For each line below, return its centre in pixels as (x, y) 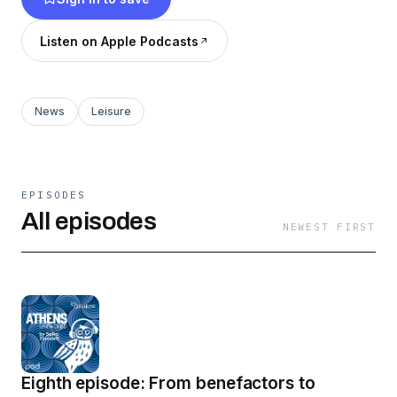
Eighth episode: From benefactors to (168, 383)
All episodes (89, 221)
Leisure (111, 111)
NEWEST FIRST (329, 227)
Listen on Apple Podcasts (119, 41)
